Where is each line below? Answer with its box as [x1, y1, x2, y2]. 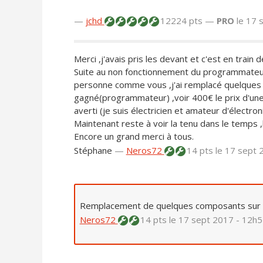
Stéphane [73, 144, 112, 157]
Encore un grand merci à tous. [73, 130, 194, 143]
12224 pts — [157, 15, 217, 27]
